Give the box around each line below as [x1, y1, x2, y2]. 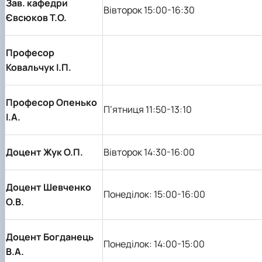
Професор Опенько [6, 95, 97, 109]
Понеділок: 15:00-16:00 [104, 187, 205, 201]
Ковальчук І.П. [6, 60, 71, 74]
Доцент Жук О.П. [6, 145, 83, 158]
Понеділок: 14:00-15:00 [104, 237, 205, 250]
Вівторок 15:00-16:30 [104, 3, 195, 16]
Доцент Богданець [6, 230, 94, 243]
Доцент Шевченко [6, 180, 91, 194]
